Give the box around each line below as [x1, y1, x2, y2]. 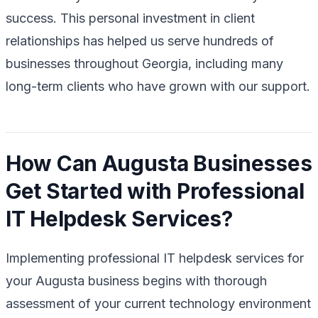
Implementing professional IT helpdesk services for [6, 250, 304, 265]
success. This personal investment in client [6, 10, 255, 26]
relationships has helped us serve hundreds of [6, 33, 274, 48]
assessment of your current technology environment [6, 295, 311, 311]
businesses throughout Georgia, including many [6, 55, 283, 71]
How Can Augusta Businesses [6, 150, 312, 176]
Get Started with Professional [6, 177, 305, 204]
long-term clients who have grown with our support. [6, 78, 310, 94]
